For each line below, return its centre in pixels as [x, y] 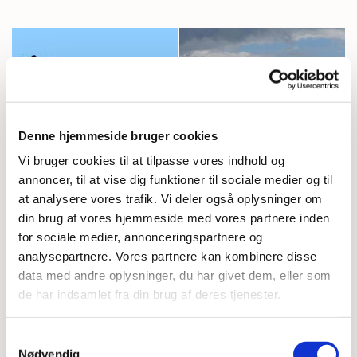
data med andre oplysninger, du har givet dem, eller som [175, 275]
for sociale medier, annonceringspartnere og [141, 237]
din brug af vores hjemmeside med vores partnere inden [174, 218]
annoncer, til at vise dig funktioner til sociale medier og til [175, 179]
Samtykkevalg [44, 338]
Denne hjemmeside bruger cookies [118, 135]
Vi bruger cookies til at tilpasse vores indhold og [151, 160]
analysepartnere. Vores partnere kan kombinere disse [168, 256]
